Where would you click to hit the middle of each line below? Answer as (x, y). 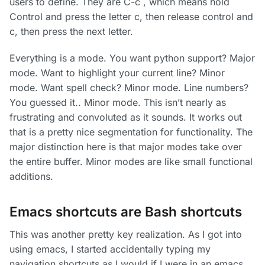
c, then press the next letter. (71, 32)
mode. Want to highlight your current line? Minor (117, 73)
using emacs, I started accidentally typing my (110, 249)
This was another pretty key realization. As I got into (126, 235)
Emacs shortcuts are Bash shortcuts (126, 212)
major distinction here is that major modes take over (126, 147)
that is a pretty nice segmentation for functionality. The (131, 132)
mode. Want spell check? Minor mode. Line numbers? (129, 88)
